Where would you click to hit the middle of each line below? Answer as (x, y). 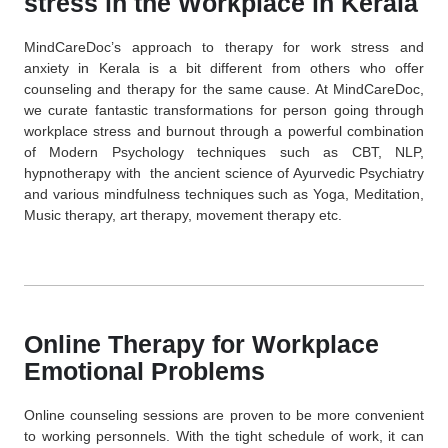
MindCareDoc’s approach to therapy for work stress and (224, 46)
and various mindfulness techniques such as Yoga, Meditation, (224, 193)
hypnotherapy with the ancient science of (158, 172)
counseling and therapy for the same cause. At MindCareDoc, (224, 88)
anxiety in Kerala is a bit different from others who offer (224, 67)
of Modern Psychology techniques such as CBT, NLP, (224, 151)
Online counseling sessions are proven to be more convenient (224, 414)
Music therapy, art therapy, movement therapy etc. (183, 214)
